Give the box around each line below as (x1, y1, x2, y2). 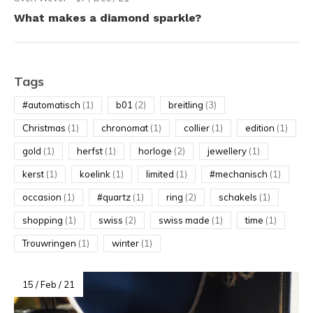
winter (112, 238, 141, 249)
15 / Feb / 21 (22, 279, 75, 290)
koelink (80, 168, 112, 180)
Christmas (22, 122, 68, 133)
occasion (22, 191, 64, 203)
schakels (219, 191, 259, 203)
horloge (138, 145, 174, 156)
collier (184, 122, 212, 133)
